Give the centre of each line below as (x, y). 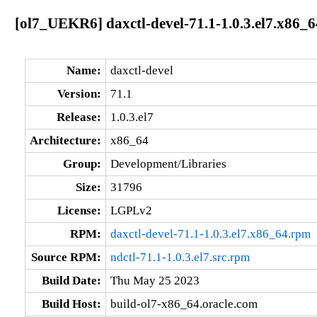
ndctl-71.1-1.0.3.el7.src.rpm (180, 257)
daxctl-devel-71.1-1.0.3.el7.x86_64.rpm (210, 234)
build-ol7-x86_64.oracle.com (184, 304)
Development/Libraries (168, 163)
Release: (79, 117)
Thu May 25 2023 (155, 280)
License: (79, 210)
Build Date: (71, 280)
